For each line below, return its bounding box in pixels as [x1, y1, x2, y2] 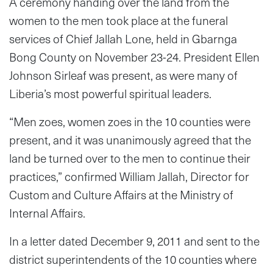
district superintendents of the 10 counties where [9, 250, 257, 268]
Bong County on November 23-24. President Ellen [9, 48, 260, 66]
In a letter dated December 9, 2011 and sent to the [9, 232, 260, 250]
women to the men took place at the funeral [9, 11, 228, 29]
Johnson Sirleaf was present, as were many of [9, 66, 238, 84]
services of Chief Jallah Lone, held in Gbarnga [9, 29, 237, 48]
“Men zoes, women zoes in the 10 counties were [9, 112, 250, 130]
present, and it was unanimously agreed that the [9, 130, 251, 149]
